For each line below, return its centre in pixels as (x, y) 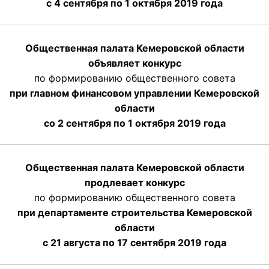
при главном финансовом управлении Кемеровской (134, 93)
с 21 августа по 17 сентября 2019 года (134, 243)
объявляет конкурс (134, 63)
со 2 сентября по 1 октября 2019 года (134, 123)
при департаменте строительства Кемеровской (134, 213)
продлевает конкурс (134, 183)
